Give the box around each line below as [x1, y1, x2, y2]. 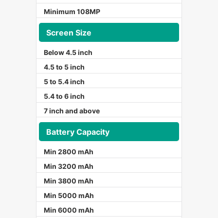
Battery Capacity [46, 127, 109, 137]
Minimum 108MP [44, 7, 100, 16]
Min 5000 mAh [44, 191, 94, 200]
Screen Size [46, 27, 91, 37]
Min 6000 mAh [44, 206, 94, 215]
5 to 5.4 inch [44, 77, 85, 86]
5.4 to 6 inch [44, 92, 85, 101]
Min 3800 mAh [44, 177, 93, 185]
